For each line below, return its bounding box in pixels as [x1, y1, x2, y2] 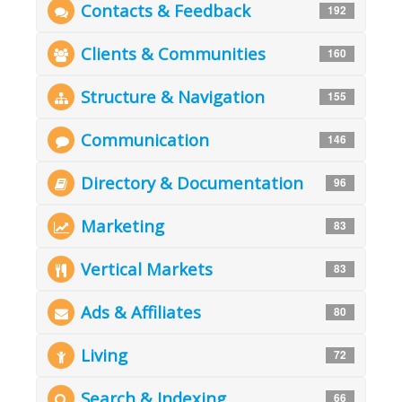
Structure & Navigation [81, 85, 265, 109]
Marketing [81, 214, 164, 238]
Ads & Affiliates [81, 301, 201, 324]
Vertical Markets [81, 258, 213, 281]
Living [81, 344, 127, 367]
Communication [81, 128, 209, 152]
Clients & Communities [81, 42, 266, 66]
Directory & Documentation [81, 171, 303, 195]
